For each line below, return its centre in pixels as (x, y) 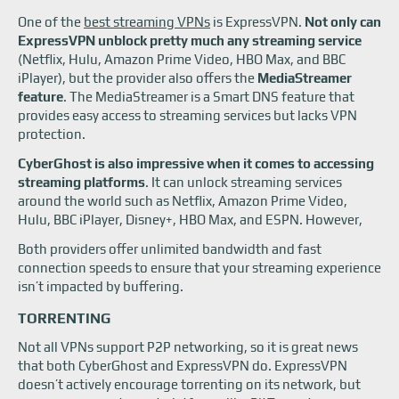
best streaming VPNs (147, 22)
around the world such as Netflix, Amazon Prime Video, (183, 201)
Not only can (343, 22)
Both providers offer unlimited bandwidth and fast (170, 249)
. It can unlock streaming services (244, 182)
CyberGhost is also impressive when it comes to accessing (196, 163)
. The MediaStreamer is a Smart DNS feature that (209, 97)
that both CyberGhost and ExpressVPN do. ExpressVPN (183, 366)
